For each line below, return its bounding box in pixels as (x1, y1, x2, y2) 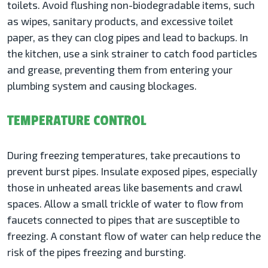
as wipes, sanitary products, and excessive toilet (7, 15, 233, 28)
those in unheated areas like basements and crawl (7, 181, 242, 194)
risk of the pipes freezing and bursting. (7, 246, 186, 258)
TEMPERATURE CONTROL (7, 112, 146, 130)
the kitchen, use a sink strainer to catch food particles (7, 47, 257, 60)
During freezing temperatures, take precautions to (7, 149, 240, 162)
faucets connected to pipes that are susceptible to (7, 214, 240, 226)
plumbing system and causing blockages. (7, 80, 197, 92)
